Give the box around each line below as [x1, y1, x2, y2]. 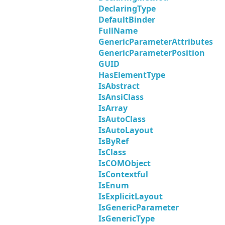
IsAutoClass [98, 114, 146, 125]
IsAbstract [98, 80, 140, 92]
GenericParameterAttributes [98, 36, 213, 48]
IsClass [98, 147, 126, 158]
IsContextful [98, 169, 148, 180]
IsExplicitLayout [98, 191, 163, 202]
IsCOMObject [98, 158, 151, 169]
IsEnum [98, 180, 129, 191]
